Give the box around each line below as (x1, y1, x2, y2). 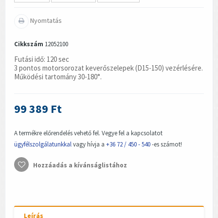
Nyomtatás (29, 16, 62, 25)
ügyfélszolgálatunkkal (14, 140, 72, 148)
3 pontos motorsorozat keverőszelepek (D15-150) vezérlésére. (14, 63, 203, 73)
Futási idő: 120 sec (14, 54, 69, 64)
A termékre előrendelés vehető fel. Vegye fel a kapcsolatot (14, 128, 163, 137)
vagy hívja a (72, 140, 106, 148)
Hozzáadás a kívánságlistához (32, 161, 127, 169)
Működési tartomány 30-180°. (14, 72, 102, 81)
